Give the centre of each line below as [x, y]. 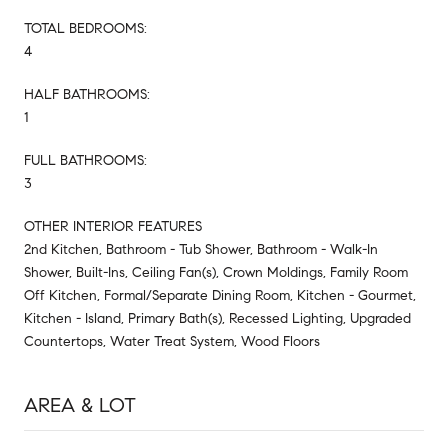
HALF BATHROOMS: [87, 94]
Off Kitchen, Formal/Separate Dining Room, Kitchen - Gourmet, [220, 295]
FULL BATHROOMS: [85, 160]
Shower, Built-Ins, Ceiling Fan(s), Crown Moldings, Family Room [216, 272]
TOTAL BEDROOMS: [85, 28]
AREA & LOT [80, 405]
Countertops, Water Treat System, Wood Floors [172, 341]
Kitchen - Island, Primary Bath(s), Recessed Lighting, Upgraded [217, 318]
